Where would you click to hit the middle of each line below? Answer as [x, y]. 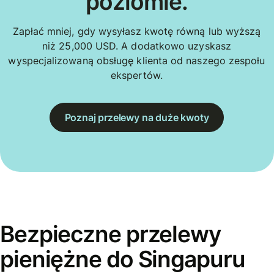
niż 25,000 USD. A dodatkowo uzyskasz [137, 46]
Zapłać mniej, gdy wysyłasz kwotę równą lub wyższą [137, 31]
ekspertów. [137, 76]
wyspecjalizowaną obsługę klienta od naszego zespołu [137, 61]
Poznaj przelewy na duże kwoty [137, 117]
